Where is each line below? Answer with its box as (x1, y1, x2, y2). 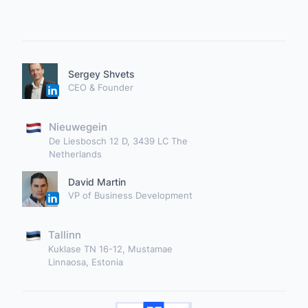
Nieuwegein (49, 120, 107, 133)
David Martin (68, 176, 126, 188)
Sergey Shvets (68, 68, 135, 80)
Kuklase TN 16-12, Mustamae (48, 243, 173, 254)
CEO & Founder (68, 82, 133, 93)
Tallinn (48, 228, 82, 241)
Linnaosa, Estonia (48, 256, 124, 267)
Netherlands (49, 148, 102, 159)
